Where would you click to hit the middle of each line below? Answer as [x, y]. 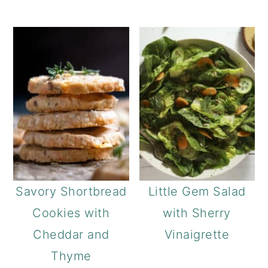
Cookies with [71, 213]
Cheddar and [71, 235]
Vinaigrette [197, 235]
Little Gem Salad [197, 192]
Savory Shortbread [71, 192]
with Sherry [197, 213]
